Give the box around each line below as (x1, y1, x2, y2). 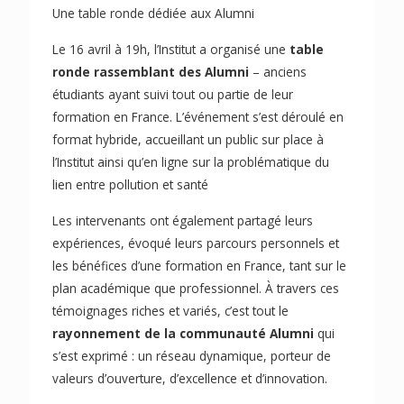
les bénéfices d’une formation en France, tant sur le (52, 256, 346, 274)
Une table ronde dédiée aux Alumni (52, 4, 254, 22)
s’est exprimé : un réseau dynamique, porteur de (52, 346, 331, 364)
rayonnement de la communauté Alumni (52, 324, 314, 342)
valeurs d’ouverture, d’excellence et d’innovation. (52, 369, 327, 387)
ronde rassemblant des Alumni (52, 62, 249, 80)
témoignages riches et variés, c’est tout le (52, 301, 289, 319)
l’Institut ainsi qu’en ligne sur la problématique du (52, 152, 329, 170)
